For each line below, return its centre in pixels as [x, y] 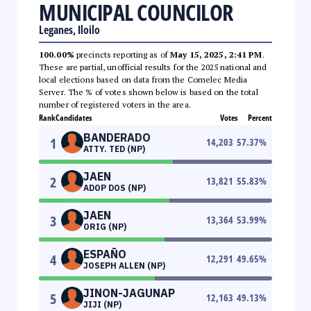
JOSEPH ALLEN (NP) [124, 265]
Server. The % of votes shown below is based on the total [149, 92]
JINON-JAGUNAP [129, 293]
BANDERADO [117, 137]
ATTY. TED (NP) [114, 149]
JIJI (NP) [102, 304]
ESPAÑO [105, 254]
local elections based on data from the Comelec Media [143, 79]
